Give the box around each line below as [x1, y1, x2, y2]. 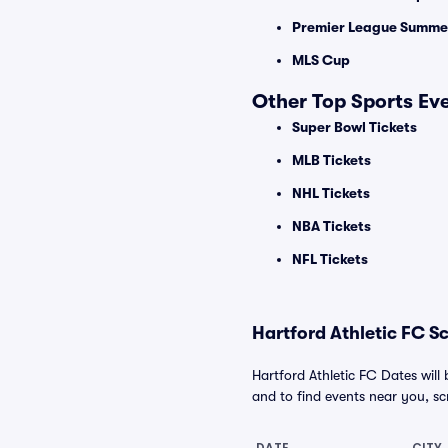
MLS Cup [292, 52, 350, 68]
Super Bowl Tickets [292, 119, 417, 135]
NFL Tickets [292, 251, 368, 267]
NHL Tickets [292, 185, 370, 201]
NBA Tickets [292, 218, 371, 234]
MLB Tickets [292, 152, 371, 168]
